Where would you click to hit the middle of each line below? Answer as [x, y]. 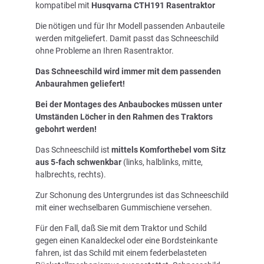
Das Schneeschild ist [73, 149]
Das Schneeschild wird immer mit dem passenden [128, 71]
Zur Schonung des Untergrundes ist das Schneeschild [132, 195]
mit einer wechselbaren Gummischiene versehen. [124, 207]
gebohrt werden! [66, 129]
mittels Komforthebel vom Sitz [169, 149]
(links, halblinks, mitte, [162, 162]
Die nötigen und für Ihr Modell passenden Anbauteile [130, 26]
